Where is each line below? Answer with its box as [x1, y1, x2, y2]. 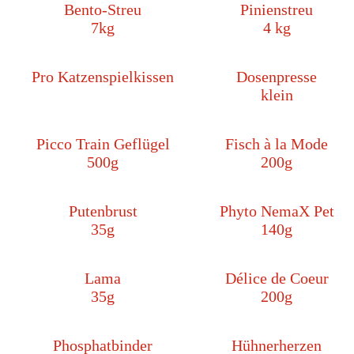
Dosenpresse [236, 68, 317, 86]
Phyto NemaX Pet [219, 202, 334, 220]
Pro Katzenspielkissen [32, 68, 174, 86]
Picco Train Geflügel [36, 135, 170, 153]
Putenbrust [68, 202, 137, 220]
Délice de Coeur [224, 269, 329, 288]
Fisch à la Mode [225, 135, 328, 153]
